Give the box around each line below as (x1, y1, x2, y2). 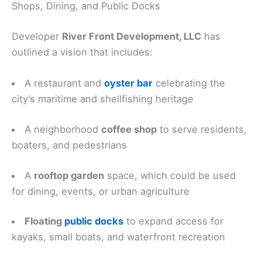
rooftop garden (34, 169, 105, 181)
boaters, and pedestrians (12, 139, 127, 151)
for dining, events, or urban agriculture (12, 185, 189, 197)
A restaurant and (25, 77, 105, 89)
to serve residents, (157, 123, 247, 135)
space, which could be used (104, 169, 236, 181)
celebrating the (153, 77, 226, 89)
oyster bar (104, 77, 153, 89)
